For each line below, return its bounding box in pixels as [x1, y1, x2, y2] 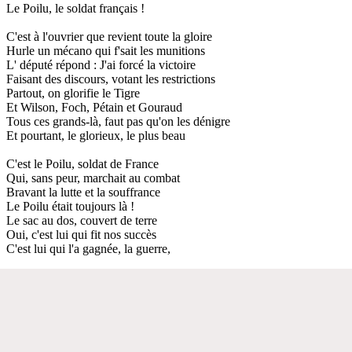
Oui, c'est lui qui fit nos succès [6, 227, 156, 241]
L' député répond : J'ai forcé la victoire [6, 57, 196, 71]
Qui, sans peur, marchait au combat [6, 170, 180, 185]
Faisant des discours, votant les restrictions [6, 71, 215, 86]
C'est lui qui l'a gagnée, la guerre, [6, 241, 170, 255]
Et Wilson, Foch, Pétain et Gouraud [6, 100, 182, 114]
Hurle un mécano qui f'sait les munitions [6, 43, 205, 57]
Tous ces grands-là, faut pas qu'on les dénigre [6, 114, 230, 128]
